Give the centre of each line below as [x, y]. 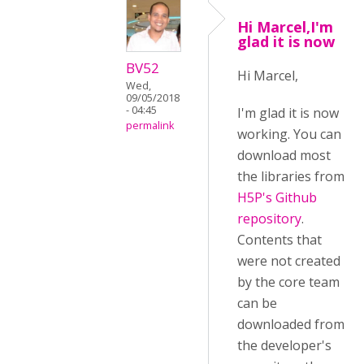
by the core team [288, 282]
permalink [150, 126]
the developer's [284, 345]
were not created [289, 261]
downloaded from [291, 324]
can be [257, 303]
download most [284, 155]
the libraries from [291, 176]
